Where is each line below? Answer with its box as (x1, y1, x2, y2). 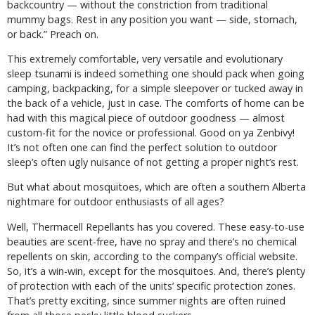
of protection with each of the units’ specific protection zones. (7, 278, 295, 292)
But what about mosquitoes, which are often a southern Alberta (7, 180, 306, 194)
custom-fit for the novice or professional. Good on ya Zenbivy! (7, 125, 295, 139)
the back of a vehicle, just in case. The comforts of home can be (7, 96, 304, 110)
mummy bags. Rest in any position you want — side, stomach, (7, 12, 297, 26)
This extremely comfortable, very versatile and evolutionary (7, 51, 283, 65)
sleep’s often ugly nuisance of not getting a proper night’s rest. (7, 155, 299, 169)
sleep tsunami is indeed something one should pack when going (7, 66, 304, 80)
